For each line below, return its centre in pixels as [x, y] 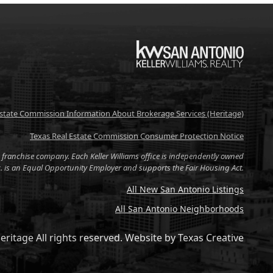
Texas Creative [211, 238]
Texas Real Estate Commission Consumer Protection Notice [137, 136]
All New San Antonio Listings [185, 189]
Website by [150, 238]
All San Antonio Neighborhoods [179, 209]
